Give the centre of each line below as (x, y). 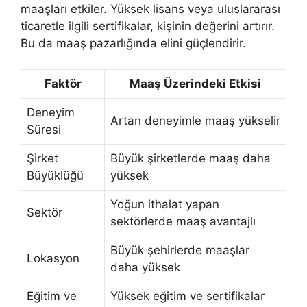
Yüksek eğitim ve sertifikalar (187, 296)
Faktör (63, 84)
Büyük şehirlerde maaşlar (180, 250)
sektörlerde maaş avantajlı (183, 222)
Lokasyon (53, 259)
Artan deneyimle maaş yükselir (195, 121)
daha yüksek (145, 268)
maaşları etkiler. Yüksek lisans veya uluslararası (150, 9)
